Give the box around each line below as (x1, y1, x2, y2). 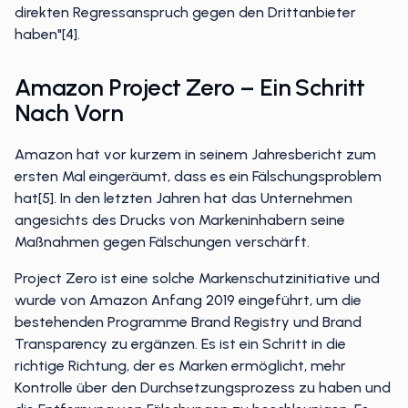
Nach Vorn (15, 98, 124, 127)
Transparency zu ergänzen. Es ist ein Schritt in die (15, 335, 346, 352)
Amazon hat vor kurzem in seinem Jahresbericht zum (15, 146, 376, 163)
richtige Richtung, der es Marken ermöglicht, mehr (15, 357, 346, 374)
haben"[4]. (15, 25, 80, 43)
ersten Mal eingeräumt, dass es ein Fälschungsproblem (15, 168, 382, 185)
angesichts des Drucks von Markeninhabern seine (15, 211, 345, 229)
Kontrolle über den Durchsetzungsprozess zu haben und (15, 379, 391, 396)
